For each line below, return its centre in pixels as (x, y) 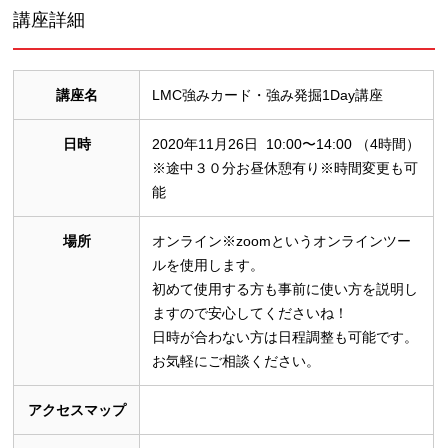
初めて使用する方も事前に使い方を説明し (285, 288)
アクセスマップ (76, 409)
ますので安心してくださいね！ (250, 312)
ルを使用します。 (208, 264)
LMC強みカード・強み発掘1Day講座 (268, 94)
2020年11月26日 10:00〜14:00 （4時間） (286, 143)
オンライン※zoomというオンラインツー (282, 240)
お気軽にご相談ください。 (236, 360)
